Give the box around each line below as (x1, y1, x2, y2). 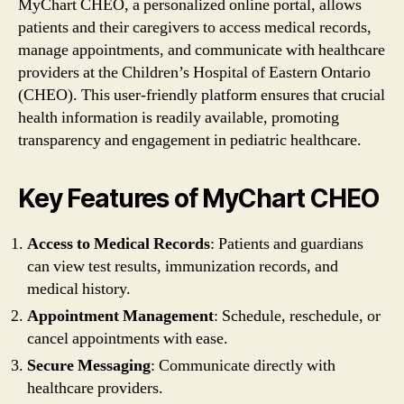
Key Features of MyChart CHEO (18, 182, 379, 214)
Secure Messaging (27, 354, 151, 376)
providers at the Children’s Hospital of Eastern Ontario (18, 61, 371, 83)
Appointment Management (27, 305, 214, 326)
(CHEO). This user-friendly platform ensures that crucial (18, 84, 385, 106)
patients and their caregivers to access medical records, (18, 16, 372, 38)
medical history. (27, 278, 131, 299)
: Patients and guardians (210, 233, 363, 254)
